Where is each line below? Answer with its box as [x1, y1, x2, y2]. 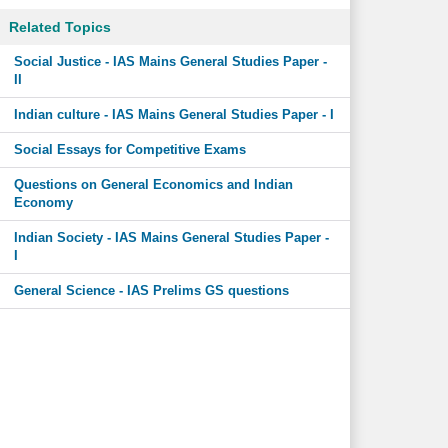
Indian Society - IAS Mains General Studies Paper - [13, 230, 329, 245]
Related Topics [8, 19, 111, 35]
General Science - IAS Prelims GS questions [13, 283, 289, 298]
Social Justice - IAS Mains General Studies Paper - [13, 54, 327, 69]
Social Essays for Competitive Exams [13, 142, 246, 157]
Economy [13, 195, 73, 210]
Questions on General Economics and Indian [13, 177, 293, 192]
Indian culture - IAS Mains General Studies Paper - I [13, 107, 334, 122]
